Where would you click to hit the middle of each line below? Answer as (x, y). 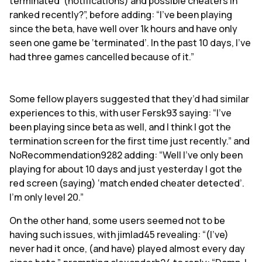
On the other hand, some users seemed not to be (117, 221)
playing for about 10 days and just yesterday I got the (126, 169)
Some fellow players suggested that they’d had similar (129, 99)
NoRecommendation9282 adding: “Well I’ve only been (126, 155)
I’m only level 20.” (46, 197)
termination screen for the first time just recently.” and (130, 141)
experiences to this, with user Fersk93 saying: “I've (120, 113)
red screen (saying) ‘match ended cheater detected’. (127, 183)
